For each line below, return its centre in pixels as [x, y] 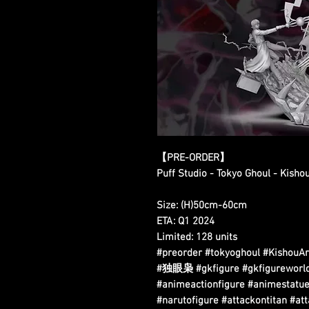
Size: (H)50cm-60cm [202, 206]
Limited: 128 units [197, 238]
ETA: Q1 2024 [186, 222]
